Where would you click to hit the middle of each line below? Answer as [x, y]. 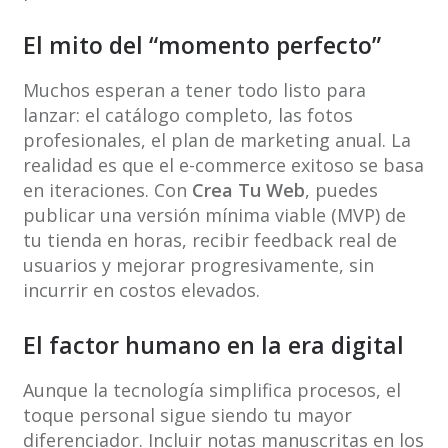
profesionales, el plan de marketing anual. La [216, 140]
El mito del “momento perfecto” [201, 45]
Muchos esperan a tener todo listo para [194, 90]
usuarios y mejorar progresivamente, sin [198, 265]
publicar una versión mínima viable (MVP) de [214, 215]
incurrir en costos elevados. [141, 290]
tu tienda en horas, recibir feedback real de [209, 240]
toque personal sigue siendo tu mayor [187, 415]
